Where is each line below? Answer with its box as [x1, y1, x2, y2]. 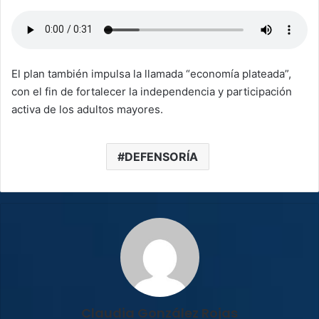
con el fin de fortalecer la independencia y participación [11, 84, 292, 98]
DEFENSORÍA [125, 149, 198, 164]
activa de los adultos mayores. [11, 102, 163, 116]
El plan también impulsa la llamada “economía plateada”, [11, 66, 291, 80]
